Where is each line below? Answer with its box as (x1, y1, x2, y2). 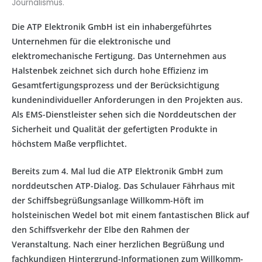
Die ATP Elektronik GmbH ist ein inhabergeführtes (12, 21, 212, 33)
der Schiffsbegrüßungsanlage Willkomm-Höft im (12, 194, 204, 206)
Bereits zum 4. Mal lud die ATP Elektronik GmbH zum (12, 165, 223, 177)
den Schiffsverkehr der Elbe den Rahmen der (12, 223, 189, 235)
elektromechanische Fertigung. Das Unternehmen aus (12, 50, 226, 62)
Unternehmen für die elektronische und (12, 36, 171, 47)
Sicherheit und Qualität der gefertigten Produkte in (12, 123, 218, 135)
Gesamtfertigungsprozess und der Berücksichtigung (12, 80, 219, 91)
